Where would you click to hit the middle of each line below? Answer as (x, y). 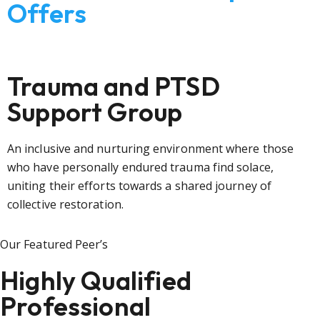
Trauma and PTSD (114, 86)
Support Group (95, 112)
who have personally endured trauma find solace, (140, 167)
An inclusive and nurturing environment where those (150, 149)
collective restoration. (65, 204)
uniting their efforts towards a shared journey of (139, 186)
